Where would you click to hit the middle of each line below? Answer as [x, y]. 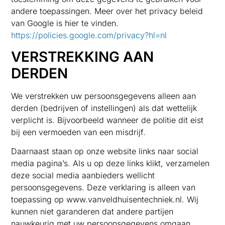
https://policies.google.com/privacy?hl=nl [89, 35]
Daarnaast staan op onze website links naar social [105, 151]
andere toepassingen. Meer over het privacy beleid [107, 11]
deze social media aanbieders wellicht [83, 175]
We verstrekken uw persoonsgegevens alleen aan [104, 96]
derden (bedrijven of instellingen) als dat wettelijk [104, 108]
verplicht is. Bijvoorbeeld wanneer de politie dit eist [107, 120]
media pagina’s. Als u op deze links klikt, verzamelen [110, 163]
